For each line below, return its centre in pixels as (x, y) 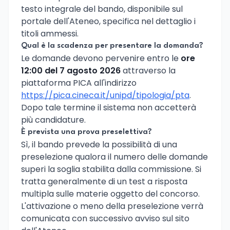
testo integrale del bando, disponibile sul (102, 9)
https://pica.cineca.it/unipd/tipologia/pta (105, 95)
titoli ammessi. (50, 34)
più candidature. (53, 120)
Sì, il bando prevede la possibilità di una (99, 145)
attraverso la (148, 71)
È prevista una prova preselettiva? (87, 132)
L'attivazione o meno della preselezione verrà (112, 206)
